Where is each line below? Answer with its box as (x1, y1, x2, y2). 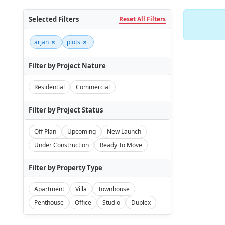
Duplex (131, 198, 151, 207)
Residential (34, 83, 65, 91)
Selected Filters (28, 14, 79, 24)
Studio (102, 198, 120, 207)
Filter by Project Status (28, 105, 103, 115)
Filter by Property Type (28, 163, 102, 172)
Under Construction (34, 141, 89, 149)
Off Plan (34, 127, 56, 136)
